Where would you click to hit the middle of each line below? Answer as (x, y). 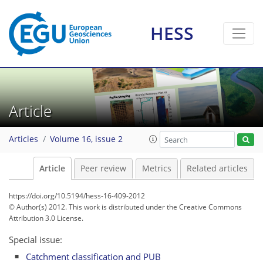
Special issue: (36, 240)
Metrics (156, 168)
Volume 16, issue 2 (86, 139)
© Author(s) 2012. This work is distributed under (88, 207)
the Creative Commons (204, 207)
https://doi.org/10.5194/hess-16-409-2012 (77, 196)
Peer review (103, 168)
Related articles (217, 168)
